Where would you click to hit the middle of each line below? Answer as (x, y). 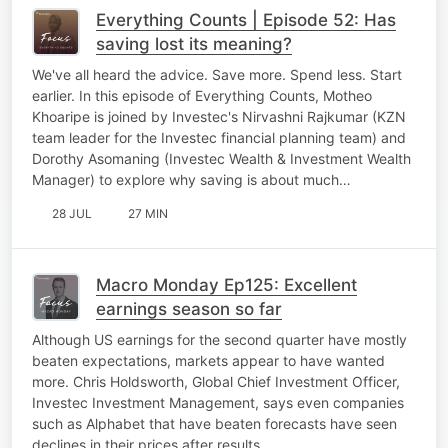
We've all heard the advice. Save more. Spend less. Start (217, 74)
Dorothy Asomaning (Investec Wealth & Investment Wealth (221, 158)
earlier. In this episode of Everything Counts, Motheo (202, 95)
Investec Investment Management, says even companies (218, 402)
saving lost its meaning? (194, 43)
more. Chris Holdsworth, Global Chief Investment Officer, (216, 381)
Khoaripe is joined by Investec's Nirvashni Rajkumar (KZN (219, 116)
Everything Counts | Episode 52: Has (246, 19)
